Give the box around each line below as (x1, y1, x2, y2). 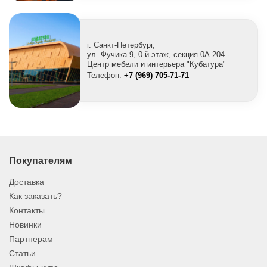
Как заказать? (9, 191, 62, 201)
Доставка (9, 177, 44, 187)
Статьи (9, 249, 36, 258)
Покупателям (9, 156, 72, 166)
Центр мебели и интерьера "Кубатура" (87, 60, 226, 69)
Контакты (9, 206, 45, 215)
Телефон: (87, 71, 124, 80)
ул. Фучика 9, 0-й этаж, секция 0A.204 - (87, 50, 229, 59)
